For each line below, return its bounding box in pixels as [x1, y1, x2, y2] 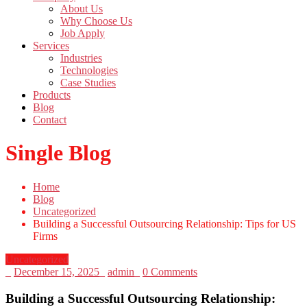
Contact [33, 114, 66, 126]
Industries [60, 52, 102, 64]
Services [33, 40, 69, 52]
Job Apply [60, 27, 105, 40]
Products [33, 89, 71, 101]
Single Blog [5, 140, 111, 166]
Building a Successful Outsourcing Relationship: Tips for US [33, 217, 296, 230]
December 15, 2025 [14, 265, 99, 278]
